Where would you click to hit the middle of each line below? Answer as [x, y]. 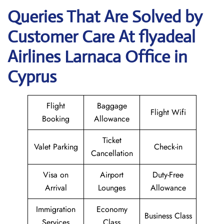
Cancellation [112, 153]
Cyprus [32, 77]
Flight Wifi [168, 112]
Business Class [168, 216]
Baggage [112, 106]
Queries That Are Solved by [105, 17]
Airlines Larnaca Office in [97, 57]
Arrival [56, 188]
